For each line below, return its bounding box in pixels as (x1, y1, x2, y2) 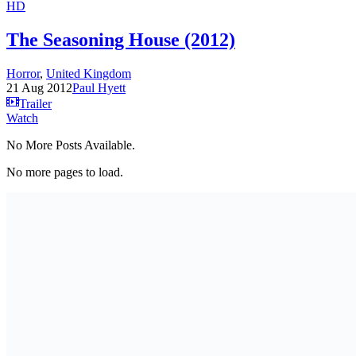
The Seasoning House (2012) (6, 29, 235, 50)
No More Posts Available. (6, 137, 135, 152)
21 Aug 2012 (6, 80, 72, 95)
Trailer (19, 96, 52, 110)
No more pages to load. (6, 164, 123, 179)
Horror (6, 66, 40, 80)
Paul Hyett (72, 80, 126, 95)
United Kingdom (46, 66, 131, 80)
